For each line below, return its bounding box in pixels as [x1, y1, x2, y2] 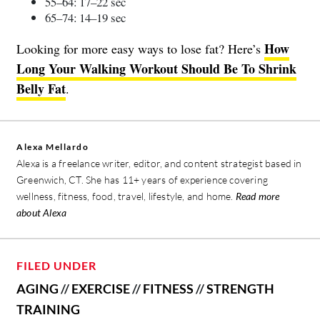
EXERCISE [71, 280, 130, 296]
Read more [235, 189, 280, 202]
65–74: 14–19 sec [45, 9, 126, 26]
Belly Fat [16, 79, 66, 98]
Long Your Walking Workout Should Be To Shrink [16, 59, 296, 78]
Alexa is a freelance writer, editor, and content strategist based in [16, 156, 302, 169]
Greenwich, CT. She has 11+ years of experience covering [16, 173, 269, 186]
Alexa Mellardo [16, 141, 89, 152]
